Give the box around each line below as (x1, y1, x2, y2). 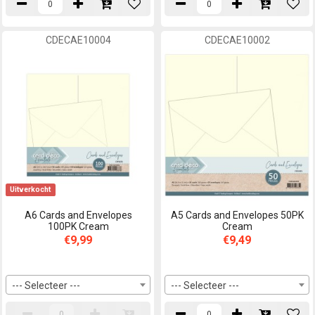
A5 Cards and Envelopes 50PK (170, 210, 304, 221)
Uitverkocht (10, 185, 51, 195)
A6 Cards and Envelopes (24, 210, 132, 221)
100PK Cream (47, 221, 109, 233)
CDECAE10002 (204, 34, 270, 46)
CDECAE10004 (45, 34, 111, 46)
